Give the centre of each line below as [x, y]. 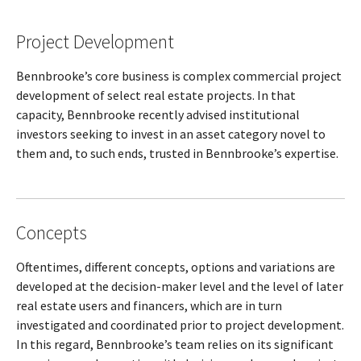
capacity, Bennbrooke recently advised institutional [158, 114]
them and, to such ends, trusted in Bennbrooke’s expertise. [177, 153]
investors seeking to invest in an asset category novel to [171, 134]
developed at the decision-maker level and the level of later [180, 286]
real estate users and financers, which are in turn [149, 305]
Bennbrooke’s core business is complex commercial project [179, 76]
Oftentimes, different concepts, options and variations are [176, 267]
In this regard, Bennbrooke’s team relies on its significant [175, 344]
